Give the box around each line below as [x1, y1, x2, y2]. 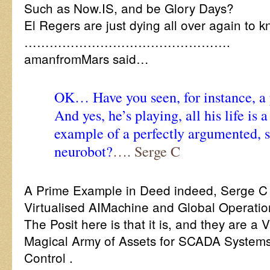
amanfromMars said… [24, 49, 149, 67]
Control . [24, 248, 73, 266]
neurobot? [54, 142, 113, 161]
